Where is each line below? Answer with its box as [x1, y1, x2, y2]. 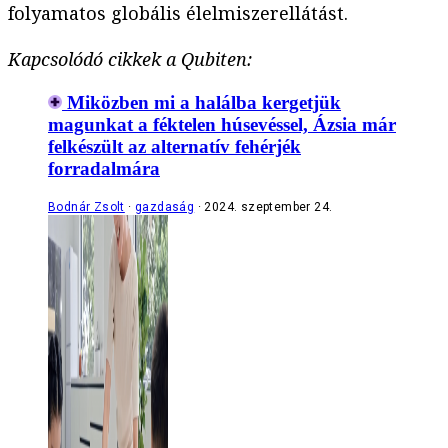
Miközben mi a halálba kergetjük [67, 91, 342, 113]
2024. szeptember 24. [204, 199, 333, 214]
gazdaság [135, 199, 195, 214]
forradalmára [48, 157, 160, 179]
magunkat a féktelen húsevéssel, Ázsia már [48, 113, 396, 135]
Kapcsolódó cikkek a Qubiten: [8, 47, 252, 72]
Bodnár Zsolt [48, 199, 125, 214]
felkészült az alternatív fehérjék [48, 135, 301, 157]
